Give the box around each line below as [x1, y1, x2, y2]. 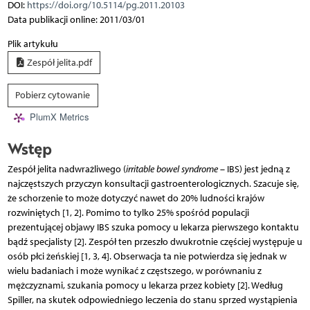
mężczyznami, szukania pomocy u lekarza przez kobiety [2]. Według [7, 279, 283, 291]
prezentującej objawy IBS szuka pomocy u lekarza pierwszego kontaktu [7, 221, 299, 233]
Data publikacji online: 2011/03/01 [7, 13, 145, 26]
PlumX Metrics [29, 110, 89, 124]
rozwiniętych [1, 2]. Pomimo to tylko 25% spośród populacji [7, 206, 249, 219]
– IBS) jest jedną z [219, 163, 290, 175]
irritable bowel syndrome [125, 163, 220, 175]
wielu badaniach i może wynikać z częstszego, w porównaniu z [7, 264, 262, 277]
